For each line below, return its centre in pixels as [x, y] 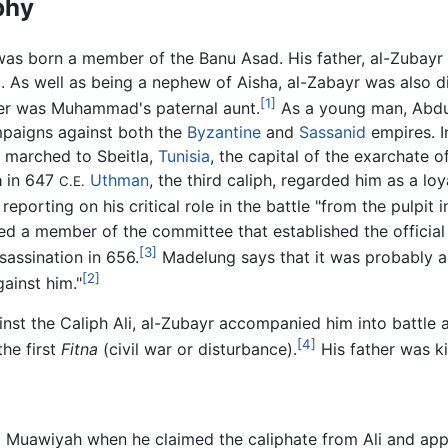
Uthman [119, 180]
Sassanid [333, 132]
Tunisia [184, 156]
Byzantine [224, 132]
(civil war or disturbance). [197, 349]
